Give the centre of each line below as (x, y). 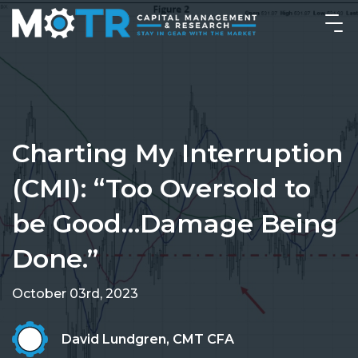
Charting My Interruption (177, 153)
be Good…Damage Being (175, 223)
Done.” (55, 259)
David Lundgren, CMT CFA (148, 339)
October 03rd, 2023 (75, 294)
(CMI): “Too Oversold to (161, 188)
